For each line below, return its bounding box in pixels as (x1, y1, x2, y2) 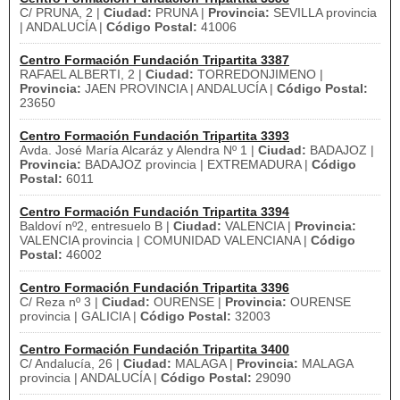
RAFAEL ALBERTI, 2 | (20, 67, 146, 81)
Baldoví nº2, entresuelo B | (20, 219, 173, 233)
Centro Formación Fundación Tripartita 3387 (20, 53, 289, 67)
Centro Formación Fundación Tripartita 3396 (20, 280, 289, 295)
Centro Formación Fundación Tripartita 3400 (20, 342, 289, 356)
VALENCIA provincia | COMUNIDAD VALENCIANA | (20, 233, 311, 247)
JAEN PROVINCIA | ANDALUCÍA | (81, 81, 277, 96)
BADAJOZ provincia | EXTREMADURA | (81, 157, 312, 171)
